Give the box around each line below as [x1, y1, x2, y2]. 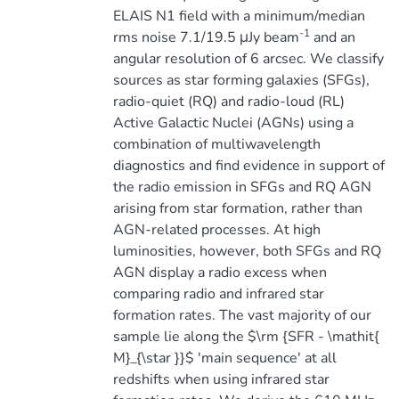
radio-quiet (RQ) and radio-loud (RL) [112, 92, 345, 111]
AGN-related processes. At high [112, 220, 321, 240]
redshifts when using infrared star [112, 370, 330, 389]
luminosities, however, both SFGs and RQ [112, 241, 381, 261]
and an [309, 28, 355, 47]
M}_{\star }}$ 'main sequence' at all [112, 348, 337, 368]
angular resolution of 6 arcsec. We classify [112, 49, 384, 69]
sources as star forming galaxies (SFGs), [112, 70, 370, 90]
